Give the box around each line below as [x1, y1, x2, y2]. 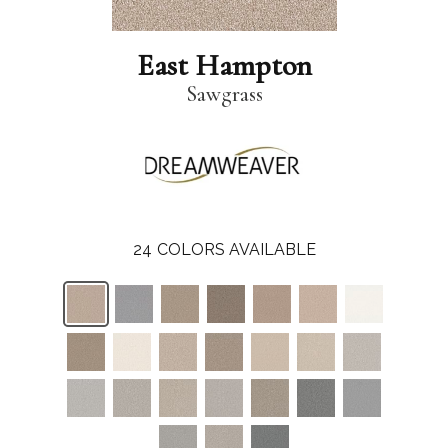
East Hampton [136, 47, 312, 85]
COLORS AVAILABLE [156, 239, 316, 259]
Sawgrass [185, 81, 263, 108]
